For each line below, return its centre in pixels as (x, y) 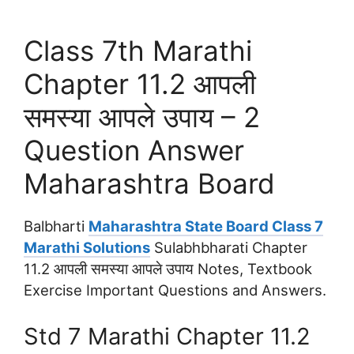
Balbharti (56, 226)
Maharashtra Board (149, 184)
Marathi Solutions (87, 248)
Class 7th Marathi (138, 51)
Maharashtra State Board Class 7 (206, 226)
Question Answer (134, 151)
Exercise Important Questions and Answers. (175, 290)
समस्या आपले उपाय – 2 (142, 117)
